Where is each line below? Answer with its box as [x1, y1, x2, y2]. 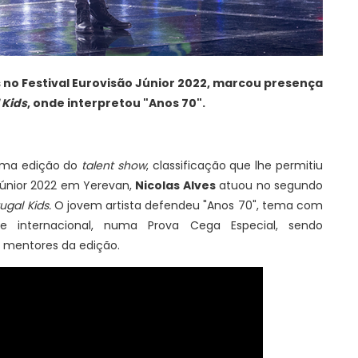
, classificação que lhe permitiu [145, 157, 324, 173]
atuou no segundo [215, 177, 324, 193]
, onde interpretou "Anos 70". [27, 94, 205, 111]
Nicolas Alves [135, 177, 216, 193]
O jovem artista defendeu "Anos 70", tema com [50, 197, 323, 213]
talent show [82, 157, 146, 173]
